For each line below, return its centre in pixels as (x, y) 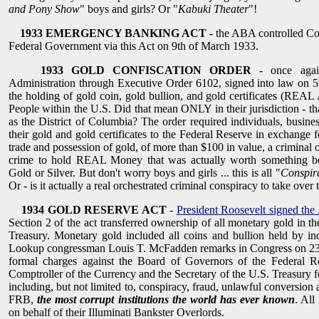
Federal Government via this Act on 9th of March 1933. (134, 46)
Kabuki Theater (213, 9)
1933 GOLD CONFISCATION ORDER (146, 70)
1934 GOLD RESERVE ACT (96, 210)
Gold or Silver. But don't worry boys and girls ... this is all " (145, 173)
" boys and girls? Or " (129, 9)
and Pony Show (44, 9)
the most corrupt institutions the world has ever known (166, 300)
